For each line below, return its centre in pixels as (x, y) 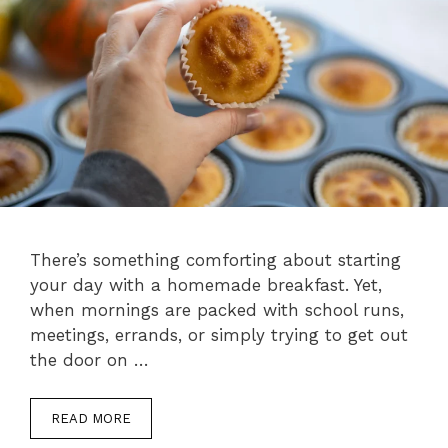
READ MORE (91, 419)
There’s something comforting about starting (215, 259)
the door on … (89, 359)
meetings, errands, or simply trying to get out (219, 334)
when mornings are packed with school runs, (217, 309)
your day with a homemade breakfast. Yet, (206, 284)
